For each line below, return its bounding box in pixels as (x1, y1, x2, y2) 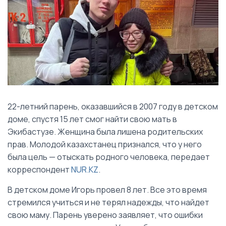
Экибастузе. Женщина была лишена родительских (8, 126, 203, 137)
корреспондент (8, 163, 71, 175)
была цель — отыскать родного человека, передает (8, 151, 210, 162)
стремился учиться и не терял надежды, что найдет (8, 196, 209, 208)
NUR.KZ (71, 163, 98, 175)
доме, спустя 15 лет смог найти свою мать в (8, 113, 177, 125)
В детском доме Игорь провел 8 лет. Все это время (8, 184, 207, 195)
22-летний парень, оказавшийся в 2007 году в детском (8, 100, 218, 112)
